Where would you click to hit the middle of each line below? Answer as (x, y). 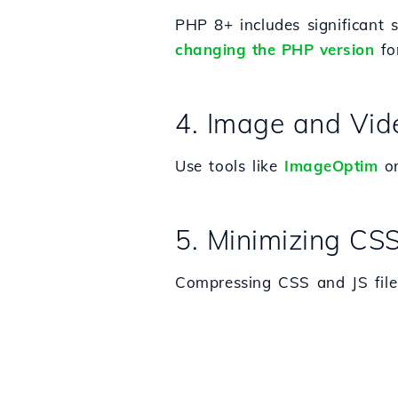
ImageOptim (331, 166)
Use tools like (230, 166)
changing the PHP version (275, 49)
